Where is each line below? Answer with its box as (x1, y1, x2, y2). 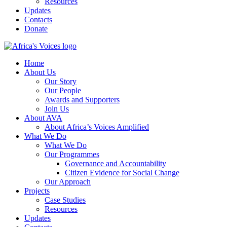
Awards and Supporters (45, 95, 120, 104)
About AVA (24, 113, 62, 122)
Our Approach (45, 177, 91, 186)
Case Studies (45, 196, 86, 204)
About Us (24, 68, 56, 77)
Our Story (45, 77, 77, 86)
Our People (45, 86, 81, 95)
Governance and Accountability (65, 159, 166, 168)
